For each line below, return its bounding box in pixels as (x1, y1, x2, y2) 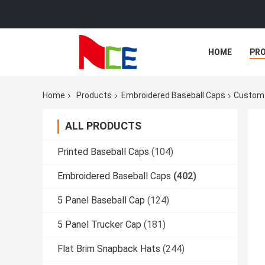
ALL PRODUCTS (65, 119, 141, 132)
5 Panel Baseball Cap (57, 195, 145, 206)
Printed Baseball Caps (57, 146, 149, 158)
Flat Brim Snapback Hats (57, 243, 160, 255)
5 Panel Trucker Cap (57, 219, 141, 231)
